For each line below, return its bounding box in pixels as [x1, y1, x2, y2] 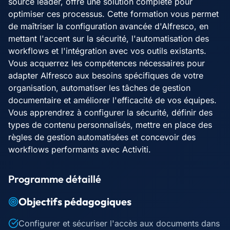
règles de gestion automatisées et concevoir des [8, 132, 196, 142]
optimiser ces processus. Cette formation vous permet [8, 9, 219, 19]
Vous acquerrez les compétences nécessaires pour [8, 58, 205, 68]
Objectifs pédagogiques [18, 195, 131, 208]
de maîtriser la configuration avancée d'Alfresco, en [8, 21, 208, 31]
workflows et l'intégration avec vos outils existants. [8, 46, 206, 56]
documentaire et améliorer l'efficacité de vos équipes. [8, 95, 217, 105]
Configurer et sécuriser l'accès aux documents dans [18, 218, 220, 228]
